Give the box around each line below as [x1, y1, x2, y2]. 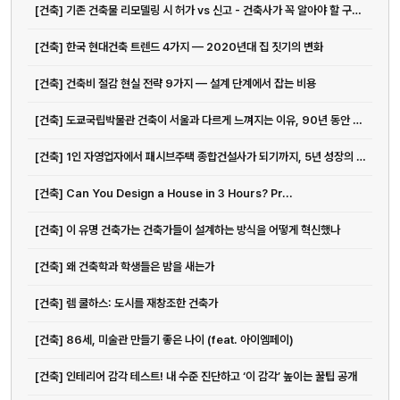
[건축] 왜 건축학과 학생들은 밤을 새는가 [35, 260, 214, 274]
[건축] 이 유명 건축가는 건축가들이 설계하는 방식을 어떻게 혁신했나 [35, 223, 340, 237]
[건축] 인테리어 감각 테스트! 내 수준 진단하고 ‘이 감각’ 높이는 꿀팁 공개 [35, 370, 357, 384]
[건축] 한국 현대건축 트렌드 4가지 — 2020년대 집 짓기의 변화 [35, 40, 323, 54]
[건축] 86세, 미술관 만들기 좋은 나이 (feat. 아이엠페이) [35, 333, 294, 347]
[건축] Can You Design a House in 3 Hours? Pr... [35, 187, 293, 201]
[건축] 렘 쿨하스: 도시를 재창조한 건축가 [35, 296, 218, 311]
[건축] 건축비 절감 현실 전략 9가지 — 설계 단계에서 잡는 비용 [35, 77, 316, 91]
